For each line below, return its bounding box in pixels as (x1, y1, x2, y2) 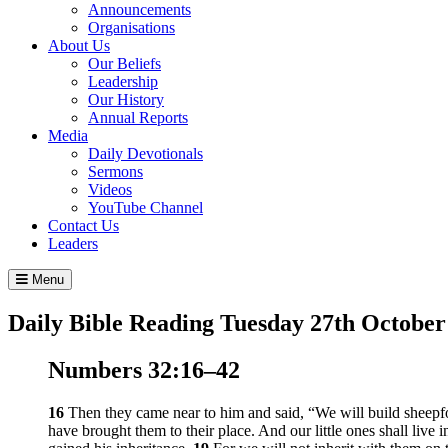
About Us (48, 36, 110, 54)
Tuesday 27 (220, 309, 334, 336)
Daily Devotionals (88, 144, 203, 162)
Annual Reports (88, 108, 188, 126)
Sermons (88, 162, 143, 180)
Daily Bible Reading (8, 309, 220, 336)
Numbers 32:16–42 (48, 356, 240, 383)
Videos (88, 180, 132, 198)
